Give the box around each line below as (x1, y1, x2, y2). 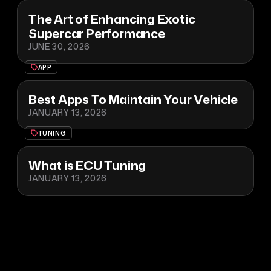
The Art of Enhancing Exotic (28, 9, 195, 28)
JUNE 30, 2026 (28, 40, 90, 52)
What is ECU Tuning (28, 156, 146, 175)
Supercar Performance (28, 24, 165, 42)
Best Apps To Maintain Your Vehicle (28, 90, 238, 109)
